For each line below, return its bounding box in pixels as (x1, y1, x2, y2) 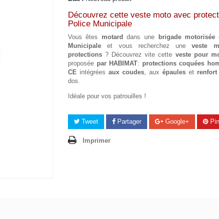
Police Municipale (68, 19, 132, 28)
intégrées (77, 68, 109, 76)
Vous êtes (68, 33, 98, 41)
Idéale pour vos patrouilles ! (68, 92, 146, 100)
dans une (123, 33, 158, 41)
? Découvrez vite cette (102, 51, 173, 58)
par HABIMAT (94, 60, 138, 67)
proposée (68, 60, 94, 67)
